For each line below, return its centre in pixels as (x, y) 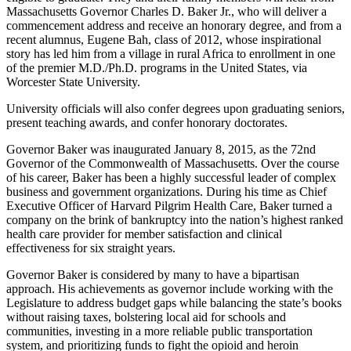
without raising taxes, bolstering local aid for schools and (146, 317)
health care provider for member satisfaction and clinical (144, 234)
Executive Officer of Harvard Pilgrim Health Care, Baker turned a (169, 206)
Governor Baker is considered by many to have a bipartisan (153, 275)
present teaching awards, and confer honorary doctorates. (147, 123)
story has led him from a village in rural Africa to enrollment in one (171, 54)
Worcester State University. (73, 82)
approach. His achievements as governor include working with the (170, 289)
